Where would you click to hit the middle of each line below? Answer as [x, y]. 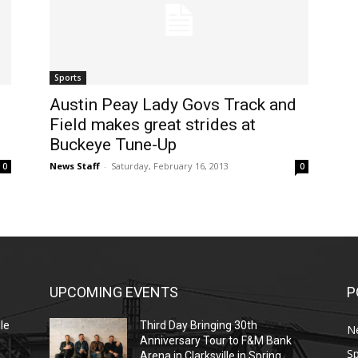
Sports [68, 78]
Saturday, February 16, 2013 [170, 166]
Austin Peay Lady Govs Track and [173, 105]
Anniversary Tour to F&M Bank [216, 340]
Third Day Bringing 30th [199, 325]
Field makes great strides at [153, 125]
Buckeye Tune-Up [113, 145]
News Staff [75, 166]
